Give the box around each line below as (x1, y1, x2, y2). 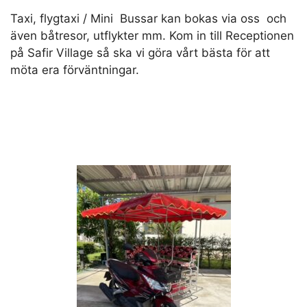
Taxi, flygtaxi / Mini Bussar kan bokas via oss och (10, 11, 286, 25)
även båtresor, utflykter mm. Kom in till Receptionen (10, 28, 294, 42)
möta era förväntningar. (10, 62, 139, 77)
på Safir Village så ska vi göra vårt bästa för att (10, 45, 270, 60)
